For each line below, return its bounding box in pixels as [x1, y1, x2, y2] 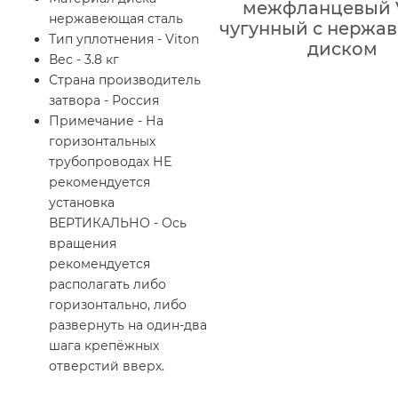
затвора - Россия [49, 92, 159, 108]
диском [306, 37, 378, 60]
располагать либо [49, 275, 166, 292]
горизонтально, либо [49, 296, 187, 313]
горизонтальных [49, 132, 155, 149]
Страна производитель [49, 71, 201, 88]
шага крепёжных [49, 337, 159, 354]
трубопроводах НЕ [49, 153, 171, 170]
